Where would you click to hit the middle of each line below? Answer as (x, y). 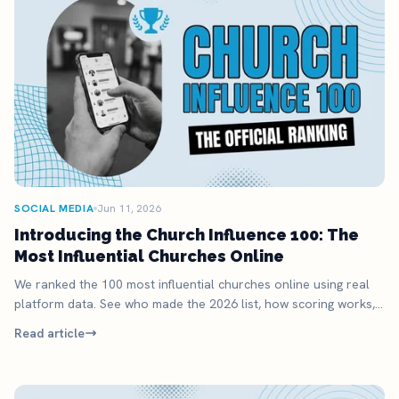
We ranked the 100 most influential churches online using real (192, 284)
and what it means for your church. (115, 323)
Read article (49, 333)
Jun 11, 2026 (130, 208)
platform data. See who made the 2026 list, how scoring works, (195, 303)
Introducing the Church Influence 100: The (187, 234)
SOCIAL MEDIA (54, 208)
